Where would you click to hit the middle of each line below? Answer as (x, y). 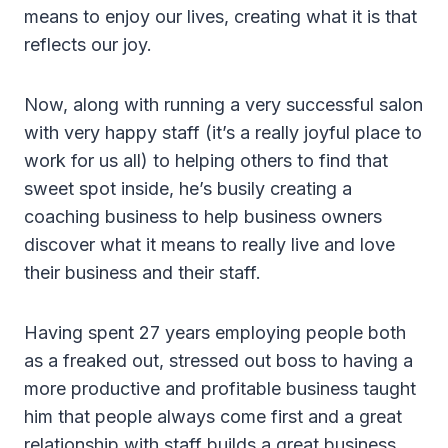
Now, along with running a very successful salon (223, 105)
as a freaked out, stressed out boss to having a (218, 361)
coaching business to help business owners (203, 217)
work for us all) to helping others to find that (206, 161)
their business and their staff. (142, 273)
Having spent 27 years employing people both (215, 333)
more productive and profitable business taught (220, 389)
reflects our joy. (88, 45)
